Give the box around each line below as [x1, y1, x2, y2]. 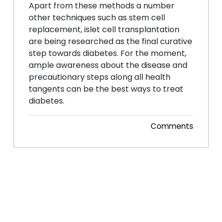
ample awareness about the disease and [29, 59, 187, 71]
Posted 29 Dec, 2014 [32, 122, 98, 131]
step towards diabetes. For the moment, [29, 47, 186, 59]
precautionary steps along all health [29, 71, 170, 83]
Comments [151, 120, 193, 131]
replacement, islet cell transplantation [29, 23, 179, 35]
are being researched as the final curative [29, 35, 192, 47]
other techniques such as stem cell [29, 11, 165, 23]
